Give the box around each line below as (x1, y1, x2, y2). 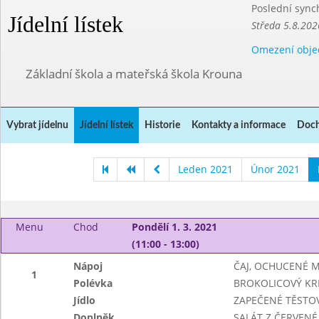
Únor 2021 (251, 162, 300, 176)
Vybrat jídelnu (6, 120, 68, 130)
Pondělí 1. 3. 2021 (131, 220, 217, 234)
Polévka (73, 276, 113, 290)
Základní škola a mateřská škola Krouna (26, 66, 242, 82)
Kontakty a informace (192, 120, 286, 130)
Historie (145, 120, 180, 130)
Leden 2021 (178, 162, 233, 176)
